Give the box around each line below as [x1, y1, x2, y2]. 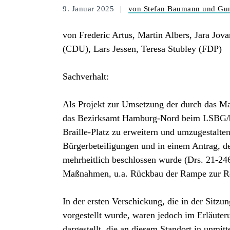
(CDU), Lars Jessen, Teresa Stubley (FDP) [63, 44, 222, 54]
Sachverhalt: [63, 71, 109, 82]
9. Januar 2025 [63, 4, 117, 13]
